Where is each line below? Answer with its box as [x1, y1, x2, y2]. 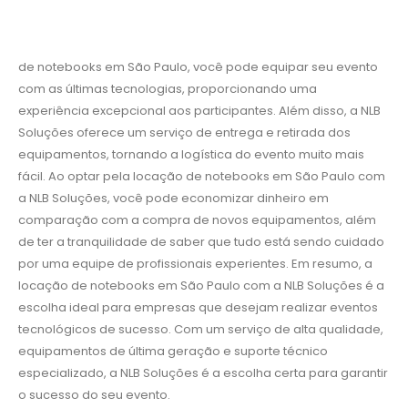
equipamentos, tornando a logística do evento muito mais [18, 146, 364, 164]
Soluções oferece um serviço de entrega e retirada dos [18, 124, 351, 142]
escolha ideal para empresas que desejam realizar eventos [18, 299, 378, 317]
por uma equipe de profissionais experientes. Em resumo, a [18, 255, 372, 273]
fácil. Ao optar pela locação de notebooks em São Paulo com [18, 168, 385, 186]
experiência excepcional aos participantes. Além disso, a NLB [18, 102, 381, 120]
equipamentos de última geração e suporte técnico [18, 342, 328, 361]
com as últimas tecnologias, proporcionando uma [18, 80, 317, 98]
